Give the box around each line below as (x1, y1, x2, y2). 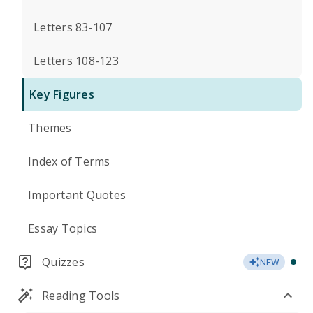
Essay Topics (28, 221, 97, 236)
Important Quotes (28, 187, 126, 203)
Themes (28, 120, 72, 136)
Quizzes (42, 254, 85, 270)
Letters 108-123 (34, 53, 119, 68)
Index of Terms (28, 154, 110, 169)
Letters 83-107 (34, 20, 112, 35)
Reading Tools (42, 288, 120, 303)
